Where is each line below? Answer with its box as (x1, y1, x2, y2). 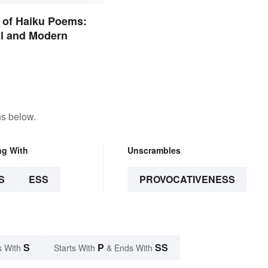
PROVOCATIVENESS (139, 172, 235, 187)
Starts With (54, 242, 98, 254)
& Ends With (104, 242, 155, 254)
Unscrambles (127, 144, 181, 157)
